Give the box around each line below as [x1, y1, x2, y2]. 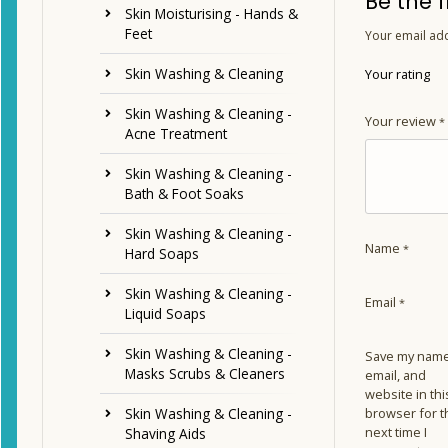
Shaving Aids [125, 424, 206, 444]
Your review [364, 111, 439, 130]
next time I [364, 422, 427, 441]
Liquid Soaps [125, 304, 206, 324]
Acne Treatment [125, 124, 227, 144]
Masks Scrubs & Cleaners [125, 364, 285, 384]
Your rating [364, 64, 430, 83]
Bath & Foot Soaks [125, 184, 244, 204]
